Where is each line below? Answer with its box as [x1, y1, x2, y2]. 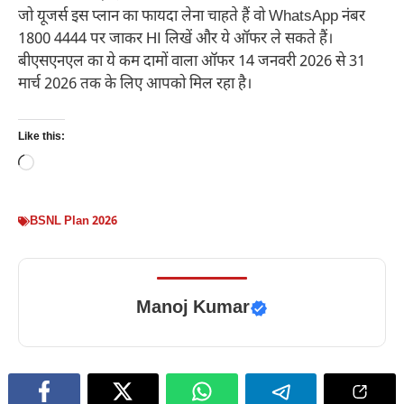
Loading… [33, 154, 98, 175]
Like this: [18, 130, 65, 145]
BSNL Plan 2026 [30, 214, 117, 230]
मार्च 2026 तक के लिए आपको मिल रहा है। [18, 74, 252, 95]
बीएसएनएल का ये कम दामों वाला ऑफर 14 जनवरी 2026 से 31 [18, 51, 365, 72]
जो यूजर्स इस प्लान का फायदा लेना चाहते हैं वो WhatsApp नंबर [18, 6, 365, 27]
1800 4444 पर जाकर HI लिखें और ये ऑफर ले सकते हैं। [18, 29, 333, 50]
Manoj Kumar [136, 297, 250, 321]
